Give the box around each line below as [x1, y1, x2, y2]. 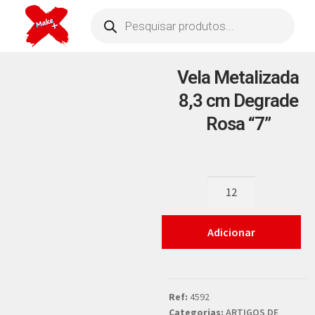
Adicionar [207, 224, 255, 239]
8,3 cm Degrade [178, 90, 298, 111]
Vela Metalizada [177, 67, 300, 88]
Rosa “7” [205, 113, 271, 134]
